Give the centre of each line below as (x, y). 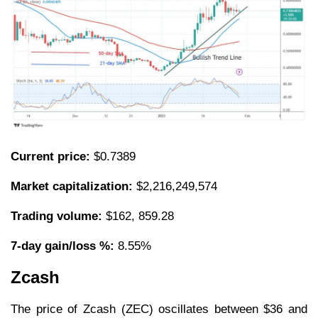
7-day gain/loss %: (62, 246)
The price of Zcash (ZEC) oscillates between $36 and (159, 309)
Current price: (50, 156)
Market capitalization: (72, 186)
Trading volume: (56, 216)
